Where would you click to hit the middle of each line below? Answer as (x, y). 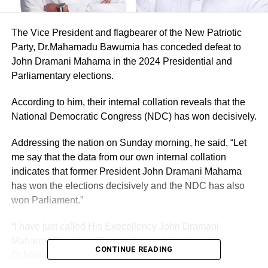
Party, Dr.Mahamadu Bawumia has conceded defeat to (126, 47)
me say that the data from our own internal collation (118, 157)
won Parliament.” (47, 200)
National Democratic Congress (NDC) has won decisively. (134, 117)
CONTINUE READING (134, 249)
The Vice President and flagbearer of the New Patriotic (126, 33)
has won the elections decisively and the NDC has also (128, 186)
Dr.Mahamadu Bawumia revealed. (83, 255)
